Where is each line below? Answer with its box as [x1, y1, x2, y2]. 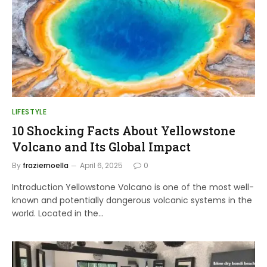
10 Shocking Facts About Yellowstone [12, 123, 235, 138]
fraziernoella [23, 160, 69, 170]
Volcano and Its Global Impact [12, 139, 191, 154]
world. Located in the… [12, 207, 104, 219]
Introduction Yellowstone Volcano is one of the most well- [12, 181, 254, 193]
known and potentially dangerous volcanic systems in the [12, 194, 252, 206]
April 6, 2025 [80, 160, 123, 170]
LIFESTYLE [12, 107, 47, 117]
